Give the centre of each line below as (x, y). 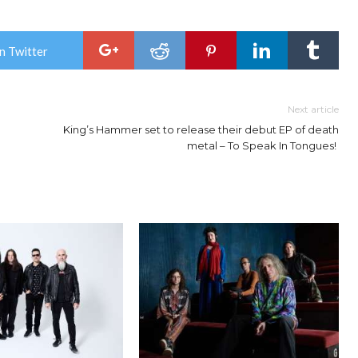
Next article (313, 109)
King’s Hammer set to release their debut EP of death (201, 130)
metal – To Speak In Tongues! (263, 146)
